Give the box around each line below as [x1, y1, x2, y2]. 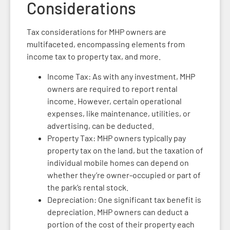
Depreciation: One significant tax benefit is [47, 194, 201, 204]
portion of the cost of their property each [47, 219, 195, 229]
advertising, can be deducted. [47, 120, 154, 130]
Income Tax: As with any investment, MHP [47, 71, 195, 81]
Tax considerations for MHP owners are [27, 27, 166, 37]
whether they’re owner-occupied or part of [47, 169, 201, 180]
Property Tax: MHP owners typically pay [47, 132, 186, 143]
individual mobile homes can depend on [47, 157, 189, 167]
